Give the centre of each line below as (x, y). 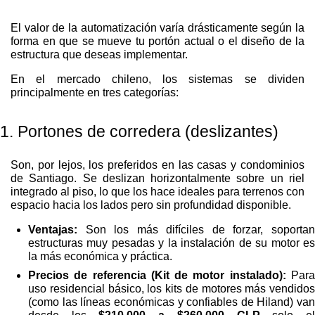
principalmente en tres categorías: (95, 93)
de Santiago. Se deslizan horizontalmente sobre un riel (157, 179)
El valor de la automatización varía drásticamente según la (157, 28)
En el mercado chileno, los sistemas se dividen (157, 79)
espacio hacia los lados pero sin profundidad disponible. (151, 205)
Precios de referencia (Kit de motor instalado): (157, 276)
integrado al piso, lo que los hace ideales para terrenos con (157, 192)
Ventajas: (53, 230)
